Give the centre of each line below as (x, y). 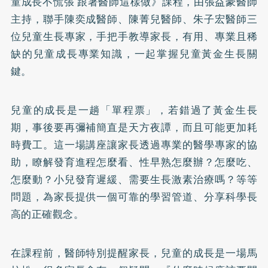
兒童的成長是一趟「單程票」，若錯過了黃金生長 (134, 110)
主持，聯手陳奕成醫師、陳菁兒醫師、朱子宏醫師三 (134, 19)
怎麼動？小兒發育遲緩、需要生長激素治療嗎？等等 (134, 180)
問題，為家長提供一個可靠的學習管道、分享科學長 (134, 197)
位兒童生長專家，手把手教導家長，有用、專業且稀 (134, 37)
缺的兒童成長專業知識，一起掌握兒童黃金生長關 (134, 54)
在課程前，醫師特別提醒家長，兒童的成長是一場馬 (134, 253)
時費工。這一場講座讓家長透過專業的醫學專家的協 (134, 145)
